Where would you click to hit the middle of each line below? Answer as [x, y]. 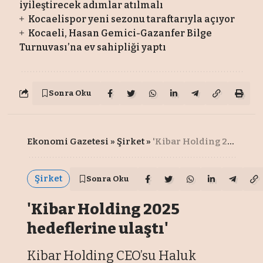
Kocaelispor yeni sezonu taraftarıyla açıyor [131, 19]
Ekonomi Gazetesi [68, 141]
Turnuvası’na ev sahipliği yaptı [93, 47]
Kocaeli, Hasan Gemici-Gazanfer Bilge [120, 33]
